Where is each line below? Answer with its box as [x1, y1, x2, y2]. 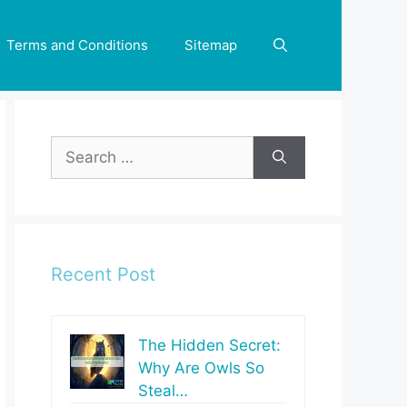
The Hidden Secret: [138, 336, 281, 354]
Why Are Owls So [138, 359, 264, 377]
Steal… [138, 382, 188, 400]
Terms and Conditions [6, 36, 148, 54]
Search [50, 137, 101, 155]
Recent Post [51, 263, 155, 285]
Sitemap [184, 36, 237, 54]
